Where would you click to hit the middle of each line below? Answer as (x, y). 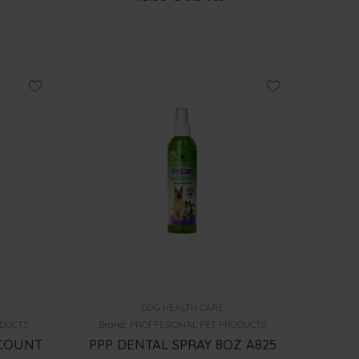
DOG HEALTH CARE (183, 308)
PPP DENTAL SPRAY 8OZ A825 (182, 345)
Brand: (115, 325)
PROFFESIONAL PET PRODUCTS (198, 325)
